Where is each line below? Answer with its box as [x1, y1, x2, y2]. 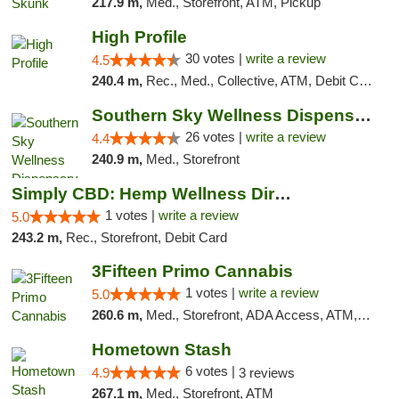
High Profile [91, 28, 187, 46]
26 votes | [184, 129, 246, 144]
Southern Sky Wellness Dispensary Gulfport [354, 106, 371, 125]
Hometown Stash [91, 340, 232, 359]
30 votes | [184, 51, 246, 66]
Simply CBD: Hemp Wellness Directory [274, 184, 291, 203]
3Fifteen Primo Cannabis [91, 262, 293, 281]
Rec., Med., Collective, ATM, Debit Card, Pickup [145, 73, 359, 88]
